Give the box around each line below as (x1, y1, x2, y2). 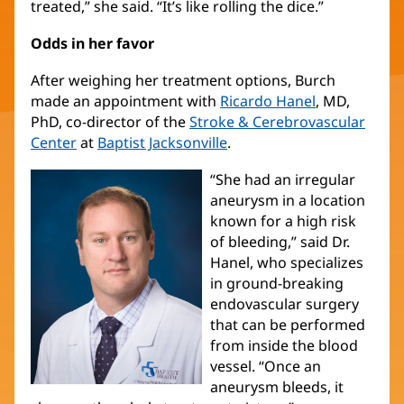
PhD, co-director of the (31, 112, 189, 133)
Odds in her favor (31, 33, 154, 54)
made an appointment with (31, 91, 220, 112)
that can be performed (209, 315, 365, 335)
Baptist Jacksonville (97, 133, 227, 153)
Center (31, 133, 77, 153)
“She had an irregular (209, 170, 355, 190)
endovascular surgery (209, 294, 359, 315)
